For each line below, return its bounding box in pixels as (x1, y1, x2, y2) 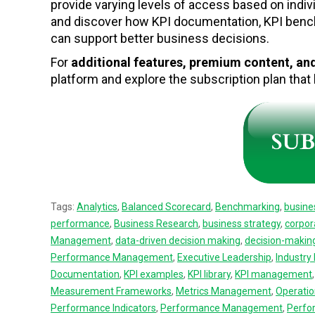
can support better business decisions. (51, 31, 269, 46)
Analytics (77, 201, 117, 213)
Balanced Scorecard (122, 201, 211, 213)
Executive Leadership (177, 252, 271, 264)
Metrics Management (176, 285, 271, 297)
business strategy (202, 218, 281, 230)
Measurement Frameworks (51, 285, 172, 297)
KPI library (188, 269, 231, 281)
